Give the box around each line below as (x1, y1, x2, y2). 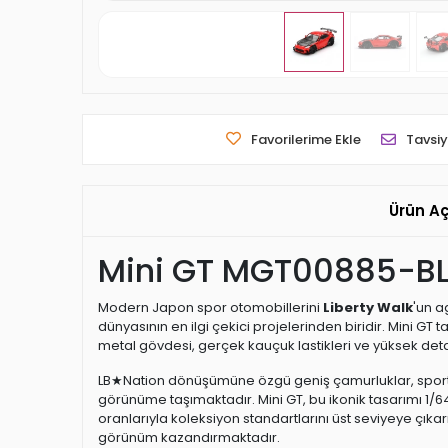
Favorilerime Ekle (251, 130, 361, 149)
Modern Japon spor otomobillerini (98, 298, 323, 317)
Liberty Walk (323, 298, 413, 317)
